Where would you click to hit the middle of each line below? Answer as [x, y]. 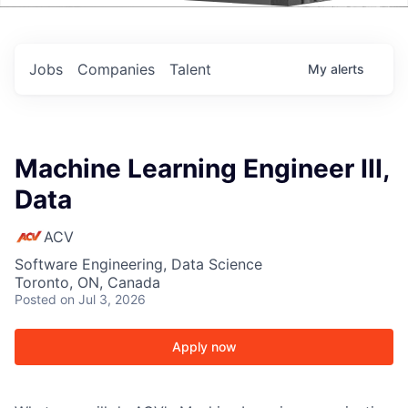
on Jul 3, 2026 [103, 299]
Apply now [204, 347]
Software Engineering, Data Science [138, 264]
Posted [36, 299]
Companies [116, 69]
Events [95, 31]
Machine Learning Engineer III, [202, 168]
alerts [347, 69]
